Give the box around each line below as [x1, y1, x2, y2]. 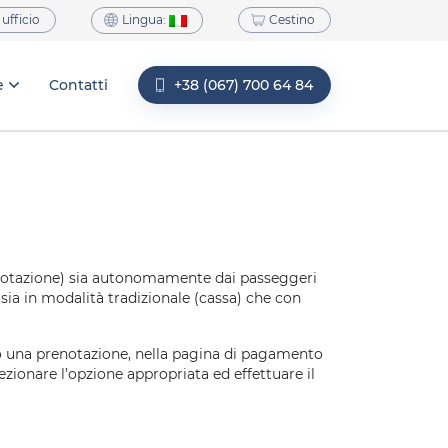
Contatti [49, 76, 108, 95]
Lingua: [122, 12, 169, 27]
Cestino [269, 12, 315, 28]
